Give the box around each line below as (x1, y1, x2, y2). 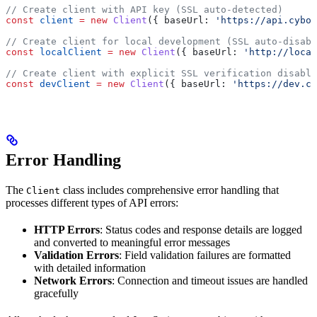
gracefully (34, 287, 79, 300)
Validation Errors (34, 249, 119, 262)
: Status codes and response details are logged (100, 224, 302, 236)
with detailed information (34, 262, 146, 275)
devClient (34, 79, 91, 90)
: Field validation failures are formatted (119, 249, 291, 262)
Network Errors (34, 275, 112, 287)
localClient (34, 47, 102, 58)
